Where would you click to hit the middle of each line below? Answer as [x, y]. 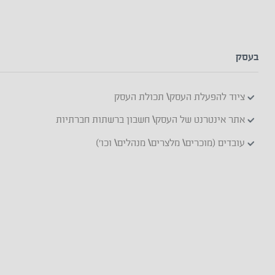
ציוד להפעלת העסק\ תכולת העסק [180, 97]
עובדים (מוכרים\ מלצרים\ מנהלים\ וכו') [171, 143]
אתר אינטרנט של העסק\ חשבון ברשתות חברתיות [151, 120]
